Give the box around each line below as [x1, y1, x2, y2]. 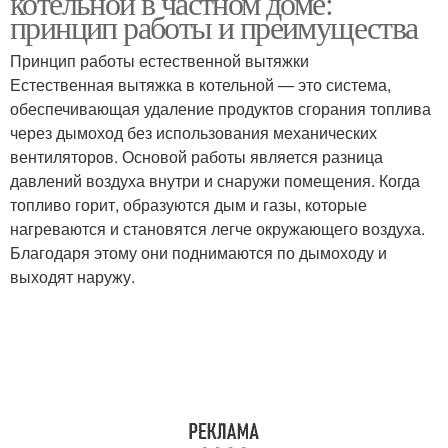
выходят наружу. [10, 265, 135, 288]
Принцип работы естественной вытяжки [10, 49, 309, 72]
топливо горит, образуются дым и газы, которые [10, 193, 367, 216]
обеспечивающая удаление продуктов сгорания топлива [10, 97, 431, 120]
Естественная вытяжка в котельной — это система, [10, 73, 391, 96]
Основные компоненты [35, 79, 199, 99]
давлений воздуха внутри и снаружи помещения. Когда [10, 169, 420, 192]
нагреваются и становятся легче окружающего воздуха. [10, 217, 425, 240]
